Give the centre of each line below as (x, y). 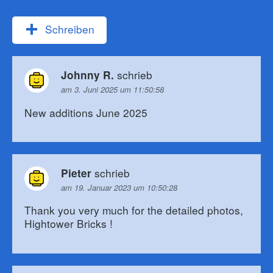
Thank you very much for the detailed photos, (134, 210)
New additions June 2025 (86, 112)
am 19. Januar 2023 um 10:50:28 (119, 188)
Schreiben (68, 29)
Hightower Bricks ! (69, 224)
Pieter (76, 173)
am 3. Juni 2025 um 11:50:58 (112, 90)
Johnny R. (87, 75)
